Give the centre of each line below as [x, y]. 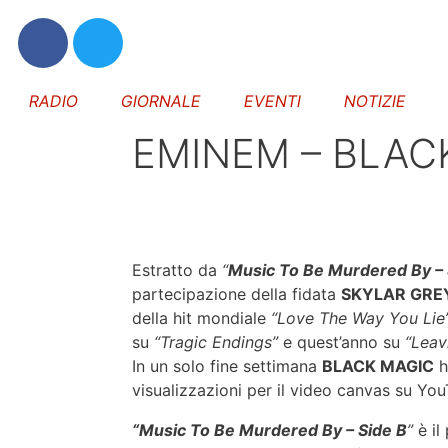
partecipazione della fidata [236, 294]
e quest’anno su [341, 342]
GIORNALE [161, 101]
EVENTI [272, 101]
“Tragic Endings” [216, 342]
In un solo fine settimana [227, 366]
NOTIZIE [375, 101]
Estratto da [177, 270]
